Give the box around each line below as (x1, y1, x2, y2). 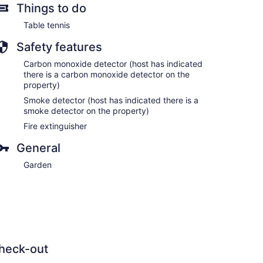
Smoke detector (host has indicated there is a (23, 95, 198, 105)
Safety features (16, 39, 102, 54)
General (16, 140, 60, 155)
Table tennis (23, 19, 70, 30)
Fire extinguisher (23, 120, 87, 131)
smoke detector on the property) (23, 105, 149, 116)
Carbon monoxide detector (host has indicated (23, 58, 203, 69)
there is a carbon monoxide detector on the (23, 69, 190, 79)
